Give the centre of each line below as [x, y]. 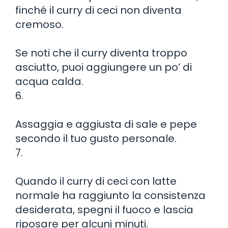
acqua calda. [49, 81]
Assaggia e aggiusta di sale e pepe [106, 124]
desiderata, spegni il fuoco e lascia [104, 209]
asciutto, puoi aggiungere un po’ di [104, 67]
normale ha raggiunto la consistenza [110, 195]
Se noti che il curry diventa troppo [101, 53]
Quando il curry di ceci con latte [96, 181]
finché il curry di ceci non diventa [98, 10]
